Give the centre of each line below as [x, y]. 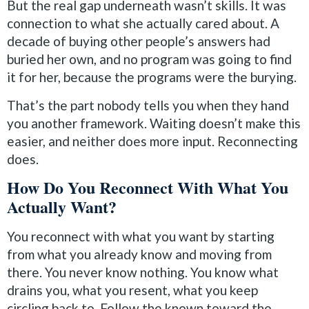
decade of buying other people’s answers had [139, 41]
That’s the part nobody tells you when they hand [148, 105]
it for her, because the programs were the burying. [152, 77]
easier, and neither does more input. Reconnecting [152, 141]
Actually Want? [62, 207]
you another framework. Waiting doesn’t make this [154, 123]
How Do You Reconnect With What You [148, 188]
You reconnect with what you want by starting [141, 237]
